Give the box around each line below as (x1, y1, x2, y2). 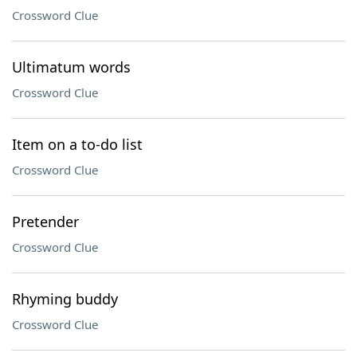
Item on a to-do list (12, 135, 143, 154)
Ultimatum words (12, 57, 131, 76)
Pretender (12, 212, 79, 231)
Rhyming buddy (12, 289, 118, 308)
